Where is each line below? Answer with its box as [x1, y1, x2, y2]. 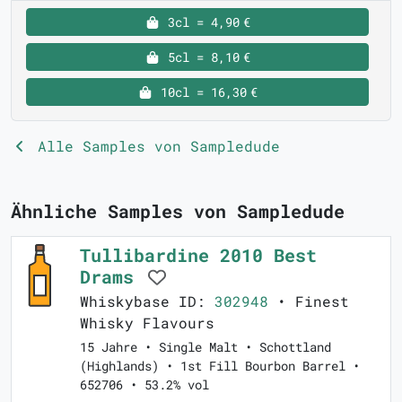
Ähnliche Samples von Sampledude [11, 199, 345, 223]
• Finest [268, 292, 349, 310]
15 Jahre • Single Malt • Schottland [80, 338, 331, 355]
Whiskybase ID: [80, 292, 214, 310]
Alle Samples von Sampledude [29, 136, 280, 155]
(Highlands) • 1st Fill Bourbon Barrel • [80, 357, 360, 374]
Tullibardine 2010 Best [80, 243, 317, 267]
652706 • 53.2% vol [80, 376, 209, 393]
